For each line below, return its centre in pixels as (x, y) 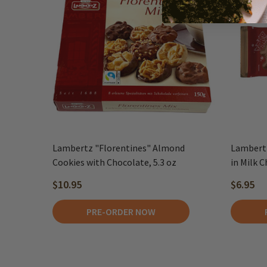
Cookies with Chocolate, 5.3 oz (114, 162)
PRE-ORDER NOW (121, 212)
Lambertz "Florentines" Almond (119, 148)
